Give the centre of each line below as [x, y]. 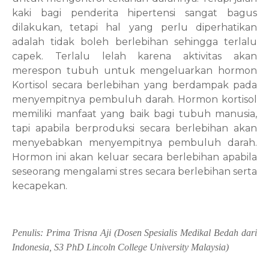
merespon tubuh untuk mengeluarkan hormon [134, 71]
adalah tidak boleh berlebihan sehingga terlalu [134, 42]
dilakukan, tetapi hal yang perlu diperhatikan [134, 27]
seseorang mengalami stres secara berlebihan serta [134, 171]
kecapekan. [40, 186]
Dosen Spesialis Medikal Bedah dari [187, 233]
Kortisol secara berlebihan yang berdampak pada [134, 85]
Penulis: [29, 233]
